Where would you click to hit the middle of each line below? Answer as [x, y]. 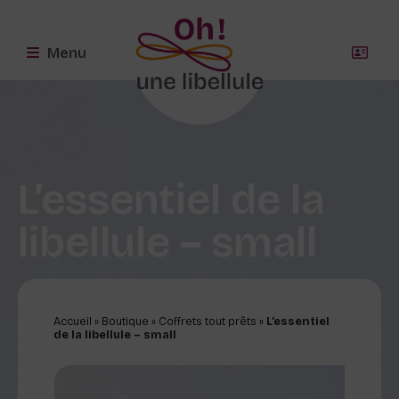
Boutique [125, 321]
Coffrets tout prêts [208, 321]
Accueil [73, 321]
